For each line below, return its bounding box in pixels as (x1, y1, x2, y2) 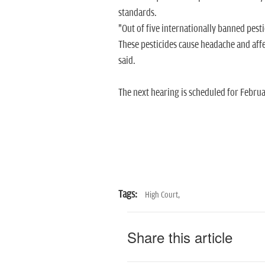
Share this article (127, 227, 232, 247)
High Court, (144, 190, 180, 200)
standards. (118, 7, 157, 19)
